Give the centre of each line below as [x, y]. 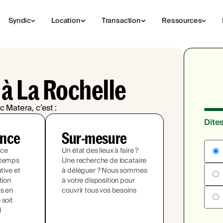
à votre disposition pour [98, 181]
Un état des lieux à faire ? [100, 151]
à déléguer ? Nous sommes [105, 171]
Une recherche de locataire [104, 161]
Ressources [182, 21]
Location [66, 21]
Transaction [121, 21]
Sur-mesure [94, 138]
